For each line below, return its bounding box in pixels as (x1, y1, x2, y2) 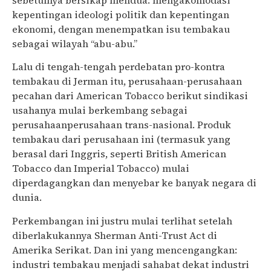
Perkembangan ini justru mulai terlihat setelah (12, 214, 232, 227)
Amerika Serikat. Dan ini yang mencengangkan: (12, 243, 237, 256)
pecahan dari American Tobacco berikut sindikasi (12, 89, 248, 103)
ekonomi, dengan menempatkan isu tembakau (12, 22, 230, 36)
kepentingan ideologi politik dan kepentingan (12, 8, 229, 22)
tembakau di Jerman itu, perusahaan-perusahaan (12, 74, 242, 88)
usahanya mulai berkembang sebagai (12, 103, 188, 117)
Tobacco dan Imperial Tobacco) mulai (12, 162, 189, 175)
